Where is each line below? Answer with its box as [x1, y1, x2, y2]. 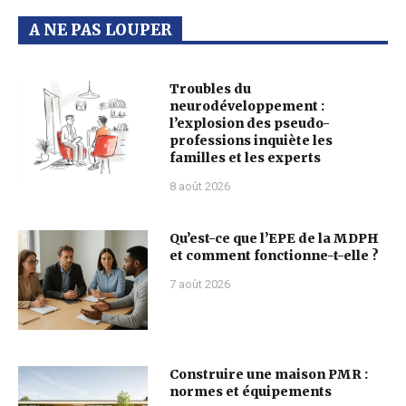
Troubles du [169, 80, 251, 97]
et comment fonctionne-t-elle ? [169, 246, 379, 264]
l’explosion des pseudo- [169, 114, 330, 131]
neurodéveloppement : [169, 97, 324, 114]
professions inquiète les [169, 131, 333, 149]
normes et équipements [169, 382, 332, 400]
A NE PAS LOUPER [29, 19, 171, 40]
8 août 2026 [169, 179, 230, 193]
